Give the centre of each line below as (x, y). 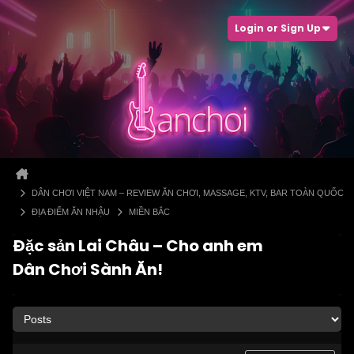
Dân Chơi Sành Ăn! (88, 269)
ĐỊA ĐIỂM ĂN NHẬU (71, 212)
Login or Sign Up (278, 28)
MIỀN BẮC (149, 212)
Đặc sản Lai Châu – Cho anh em (138, 246)
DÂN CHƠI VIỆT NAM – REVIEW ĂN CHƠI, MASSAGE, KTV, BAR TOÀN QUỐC (188, 193)
